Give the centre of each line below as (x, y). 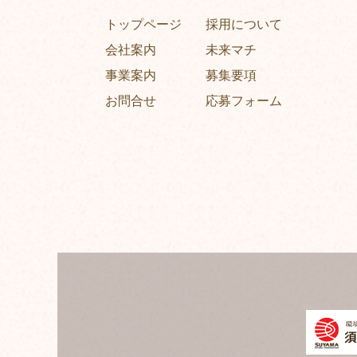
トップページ (143, 24)
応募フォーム (244, 100)
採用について (244, 24)
